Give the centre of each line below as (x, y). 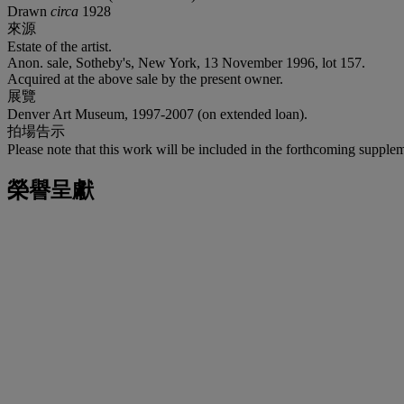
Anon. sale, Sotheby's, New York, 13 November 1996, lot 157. (186, 62)
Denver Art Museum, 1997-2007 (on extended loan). (157, 114)
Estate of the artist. (60, 46)
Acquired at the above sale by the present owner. (145, 78)
